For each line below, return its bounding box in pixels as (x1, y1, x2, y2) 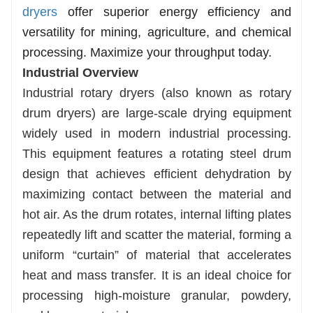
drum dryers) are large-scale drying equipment (22, 105, 292, 120)
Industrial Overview (22, 65, 138, 80)
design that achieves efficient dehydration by (22, 166, 292, 181)
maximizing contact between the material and (22, 187, 292, 201)
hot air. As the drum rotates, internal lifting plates (22, 207, 292, 221)
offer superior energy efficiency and (57, 4, 292, 19)
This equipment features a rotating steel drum (22, 146, 292, 161)
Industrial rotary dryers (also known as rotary (22, 85, 292, 100)
